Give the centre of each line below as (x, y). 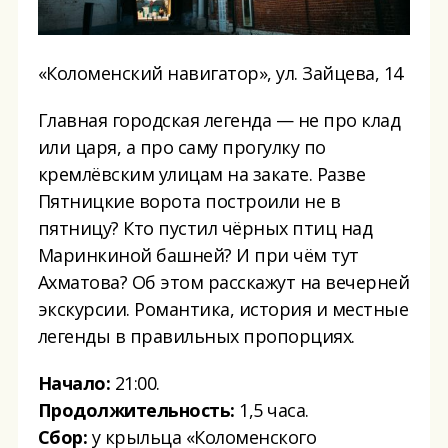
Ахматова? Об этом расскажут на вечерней (223, 281)
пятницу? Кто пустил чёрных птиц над (205, 227)
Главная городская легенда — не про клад (219, 119)
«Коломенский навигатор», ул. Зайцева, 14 (220, 72)
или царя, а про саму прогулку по (181, 146)
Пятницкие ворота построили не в (189, 200)
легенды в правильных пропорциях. (196, 335)
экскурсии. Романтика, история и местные (223, 308)
